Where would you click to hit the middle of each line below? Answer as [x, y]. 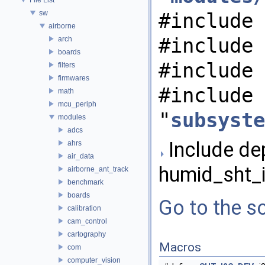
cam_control [87, 221]
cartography [87, 234]
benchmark [85, 182]
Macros [180, 247]
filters [67, 65]
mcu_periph [77, 104]
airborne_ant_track [98, 169]
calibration [84, 208]
